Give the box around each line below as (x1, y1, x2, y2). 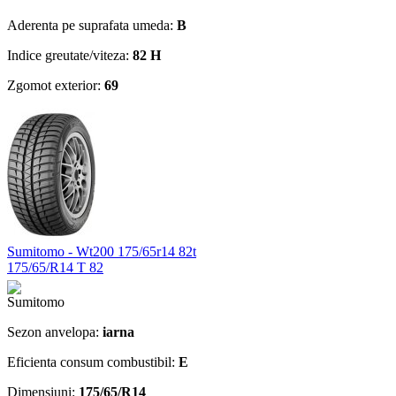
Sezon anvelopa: (7, 324, 103, 339)
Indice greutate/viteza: (7, 47, 133, 63)
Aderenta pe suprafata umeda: (7, 17, 177, 33)
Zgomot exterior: (7, 77, 104, 93)
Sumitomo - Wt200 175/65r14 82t (7, 243, 196, 259)
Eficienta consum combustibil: (7, 354, 179, 369)
